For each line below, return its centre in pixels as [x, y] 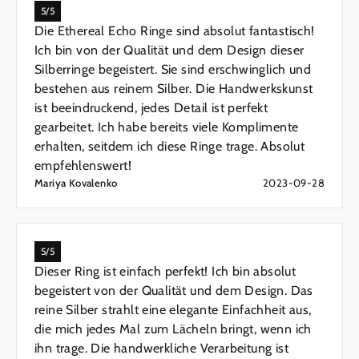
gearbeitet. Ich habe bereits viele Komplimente [167, 127]
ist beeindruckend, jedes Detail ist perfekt [151, 108]
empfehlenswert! [83, 166]
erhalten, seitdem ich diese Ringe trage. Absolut [170, 147]
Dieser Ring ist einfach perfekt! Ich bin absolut [165, 272]
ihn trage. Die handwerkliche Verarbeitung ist [161, 349]
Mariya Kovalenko [76, 183]
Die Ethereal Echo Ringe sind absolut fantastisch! [175, 31]
